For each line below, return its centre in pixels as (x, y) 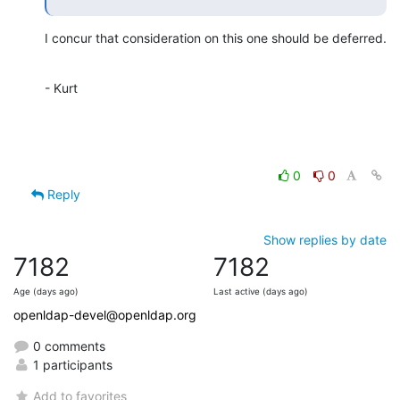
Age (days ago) (46, 292)
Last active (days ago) (261, 292)
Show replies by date (325, 240)
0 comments (67, 346)
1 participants (71, 365)
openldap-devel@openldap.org (105, 315)
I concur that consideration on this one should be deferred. (216, 38)
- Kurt (61, 88)
